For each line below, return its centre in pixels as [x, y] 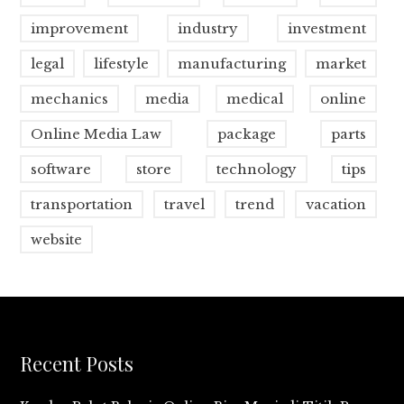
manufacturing [232, 63]
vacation [335, 204]
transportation [82, 204]
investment [326, 28]
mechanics [70, 98]
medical [254, 98]
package [246, 133]
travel [184, 204]
